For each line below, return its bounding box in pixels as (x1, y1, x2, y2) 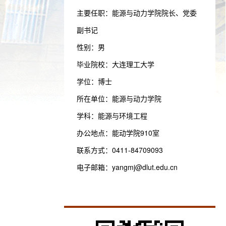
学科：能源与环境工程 (77, 110, 147, 121)
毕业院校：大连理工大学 (77, 59, 154, 69)
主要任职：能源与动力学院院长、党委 (77, 8, 197, 18)
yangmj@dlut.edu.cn (112, 162, 178, 172)
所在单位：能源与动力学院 (77, 93, 161, 103)
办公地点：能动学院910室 (77, 128, 159, 138)
